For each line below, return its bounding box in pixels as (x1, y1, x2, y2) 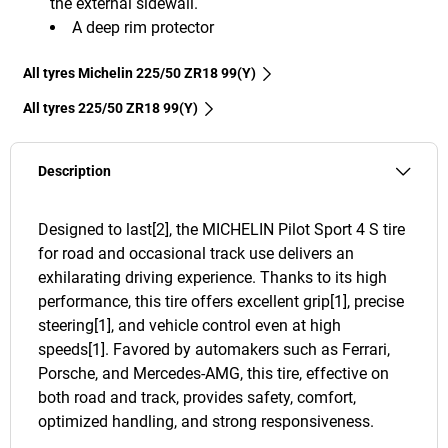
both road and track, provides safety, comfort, (38, 388, 356, 408)
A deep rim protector (72, 18, 214, 38)
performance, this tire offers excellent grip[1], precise (38, 292, 404, 312)
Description (38, 163, 111, 181)
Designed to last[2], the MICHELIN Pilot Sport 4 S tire (38, 220, 405, 240)
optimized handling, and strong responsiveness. (38, 412, 374, 432)
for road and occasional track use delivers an (38, 244, 354, 264)
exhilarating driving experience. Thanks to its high (38, 268, 387, 288)
